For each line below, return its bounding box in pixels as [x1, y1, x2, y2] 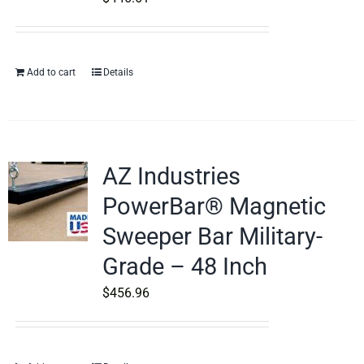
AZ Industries [102, 162, 240, 190]
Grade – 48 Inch [102, 253, 267, 280]
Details [102, 67, 133, 78]
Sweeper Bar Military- [102, 223, 323, 250]
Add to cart [26, 67, 76, 78]
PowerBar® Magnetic [102, 193, 326, 220]
